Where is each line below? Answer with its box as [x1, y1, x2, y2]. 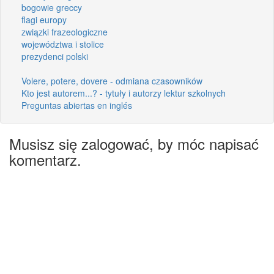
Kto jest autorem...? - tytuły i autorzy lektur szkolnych [21, 87, 226, 99]
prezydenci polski [21, 50, 88, 62]
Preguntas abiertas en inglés [21, 99, 132, 111]
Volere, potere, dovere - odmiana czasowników [21, 75, 202, 87]
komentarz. [9, 149, 81, 170]
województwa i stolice [21, 38, 104, 50]
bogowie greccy [21, 1, 82, 13]
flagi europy [21, 13, 67, 26]
